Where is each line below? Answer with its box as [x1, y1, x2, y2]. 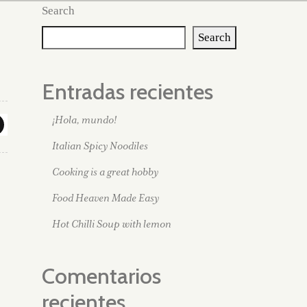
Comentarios [42, 262, 161, 289]
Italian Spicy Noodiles [52, 140, 148, 151]
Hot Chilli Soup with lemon [52, 218, 171, 230]
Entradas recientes [42, 78, 213, 105]
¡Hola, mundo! [52, 114, 116, 125]
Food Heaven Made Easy [52, 192, 159, 204]
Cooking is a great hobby [52, 166, 158, 177]
